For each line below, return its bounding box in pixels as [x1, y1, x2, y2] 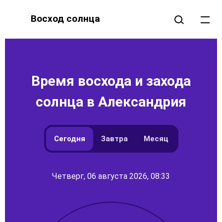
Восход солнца [31, 13, 100, 25]
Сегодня [54, 134, 85, 143]
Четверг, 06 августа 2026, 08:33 [52, 171, 170, 181]
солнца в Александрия [36, 94, 186, 110]
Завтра [101, 134, 128, 143]
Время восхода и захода [31, 73, 191, 89]
